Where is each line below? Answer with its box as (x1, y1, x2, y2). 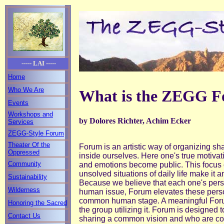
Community (8, 160, 41, 167)
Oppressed (8, 148, 39, 156)
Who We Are (8, 86, 44, 93)
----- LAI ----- (20, 59, 56, 67)
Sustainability (8, 173, 47, 180)
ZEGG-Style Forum (8, 129, 64, 137)
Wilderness (8, 186, 40, 193)
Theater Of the (8, 141, 50, 148)
